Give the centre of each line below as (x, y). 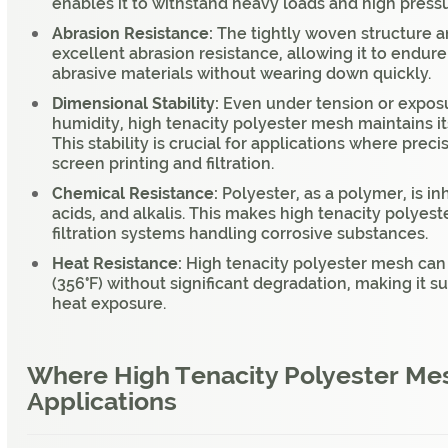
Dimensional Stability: (135, 104)
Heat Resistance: (117, 264)
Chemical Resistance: (135, 194)
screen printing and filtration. (163, 164)
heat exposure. (109, 304)
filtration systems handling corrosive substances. (240, 234)
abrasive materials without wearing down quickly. (241, 74)
